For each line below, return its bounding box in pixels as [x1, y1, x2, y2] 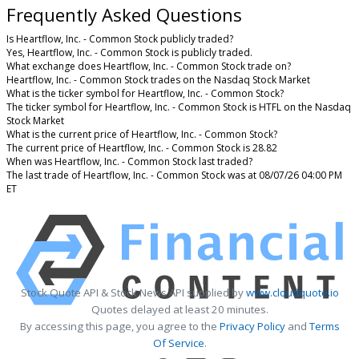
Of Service [152, 336, 204, 351]
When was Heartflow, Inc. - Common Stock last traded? [6, 155, 252, 169]
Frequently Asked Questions [6, 2, 242, 27]
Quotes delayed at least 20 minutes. [91, 302, 268, 317]
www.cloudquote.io [245, 285, 339, 301]
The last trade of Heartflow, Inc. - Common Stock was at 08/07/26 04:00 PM [6, 168, 342, 183]
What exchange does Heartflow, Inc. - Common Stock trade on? [6, 59, 291, 74]
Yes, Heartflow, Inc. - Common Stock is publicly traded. [6, 46, 252, 60]
